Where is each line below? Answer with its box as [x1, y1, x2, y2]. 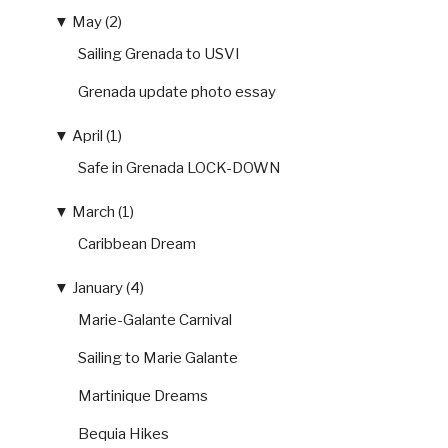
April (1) [72, 127, 122, 146]
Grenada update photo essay [78, 82, 276, 101]
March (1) [72, 203, 134, 222]
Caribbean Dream [78, 234, 196, 253]
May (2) [72, 13, 122, 32]
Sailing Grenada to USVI [78, 44, 240, 63]
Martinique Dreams [78, 386, 208, 405]
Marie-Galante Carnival [78, 310, 232, 329]
